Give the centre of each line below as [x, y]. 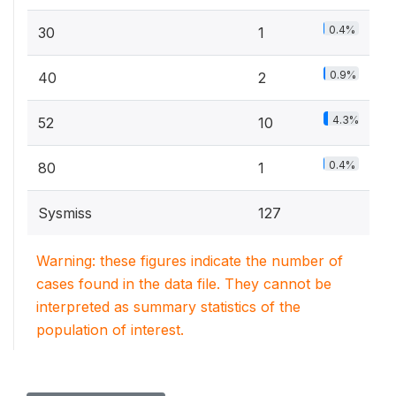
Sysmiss [65, 213]
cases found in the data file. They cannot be [184, 284]
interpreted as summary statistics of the [168, 307]
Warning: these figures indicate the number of [190, 261]
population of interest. [110, 330]
